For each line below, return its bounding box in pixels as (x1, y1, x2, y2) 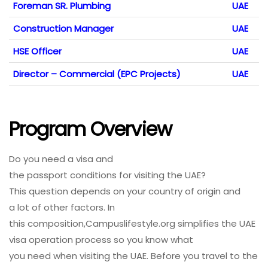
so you (111, 233, 145, 246)
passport (27, 168, 68, 181)
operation (29, 233, 73, 246)
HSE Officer (13, 45, 62, 58)
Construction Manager (13, 22, 114, 35)
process (75, 233, 111, 246)
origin (197, 184, 221, 197)
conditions (70, 168, 117, 181)
